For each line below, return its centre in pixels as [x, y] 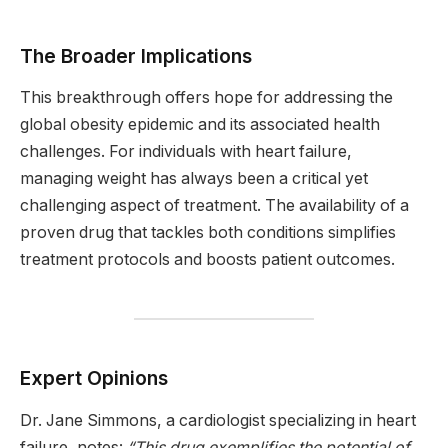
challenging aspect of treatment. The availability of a [214, 206]
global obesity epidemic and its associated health [200, 125]
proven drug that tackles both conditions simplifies [208, 233]
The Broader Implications [136, 55]
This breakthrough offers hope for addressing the [206, 98]
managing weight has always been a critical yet [194, 179]
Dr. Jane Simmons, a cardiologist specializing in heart [218, 420]
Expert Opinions [94, 378]
